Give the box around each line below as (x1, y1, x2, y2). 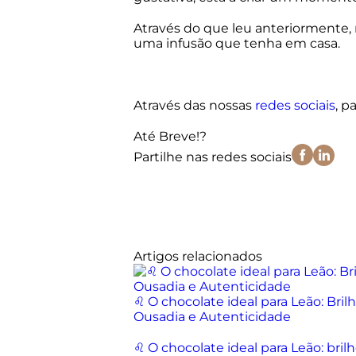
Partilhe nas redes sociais (133, 149, 292, 164)
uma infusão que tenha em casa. (133, 36, 340, 51)
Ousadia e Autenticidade (133, 309, 291, 324)
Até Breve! (133, 129, 199, 144)
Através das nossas (133, 98, 255, 113)
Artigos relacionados (133, 249, 262, 264)
